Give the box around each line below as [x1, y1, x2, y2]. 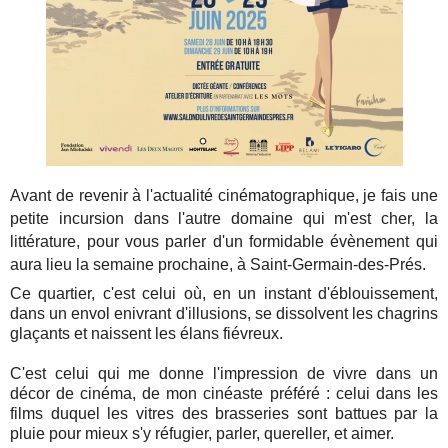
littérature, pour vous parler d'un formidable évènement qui [10, 232, 438, 250]
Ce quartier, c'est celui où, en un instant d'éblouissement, [10, 285, 438, 303]
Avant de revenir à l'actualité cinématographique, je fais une [10, 186, 438, 204]
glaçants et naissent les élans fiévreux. [10, 325, 288, 343]
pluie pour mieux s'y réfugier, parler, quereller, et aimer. [10, 425, 399, 443]
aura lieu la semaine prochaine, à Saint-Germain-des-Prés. [10, 255, 427, 273]
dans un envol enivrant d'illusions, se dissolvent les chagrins [10, 305, 438, 323]
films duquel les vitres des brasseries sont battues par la [10, 405, 438, 423]
